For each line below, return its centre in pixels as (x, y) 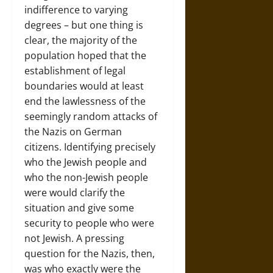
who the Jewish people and (86, 162)
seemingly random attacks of (91, 116)
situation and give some (79, 207)
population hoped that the (85, 55)
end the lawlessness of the (85, 101)
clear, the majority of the (81, 40)
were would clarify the (75, 192)
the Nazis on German (73, 131)
